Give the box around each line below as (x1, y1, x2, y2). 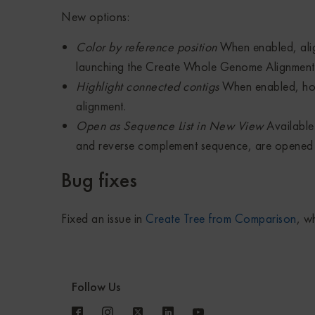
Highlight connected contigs (76, 78, 222, 95)
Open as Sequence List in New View (76, 117, 264, 134)
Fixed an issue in (61, 210, 146, 227)
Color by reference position (76, 39, 220, 56)
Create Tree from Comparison (146, 210, 297, 227)
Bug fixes (61, 167, 137, 194)
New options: (61, 8, 129, 25)
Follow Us (72, 278, 120, 295)
